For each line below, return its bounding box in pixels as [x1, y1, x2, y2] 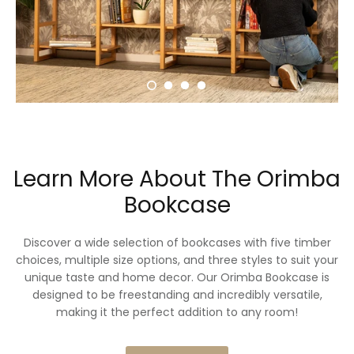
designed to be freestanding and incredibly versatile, [32, 287, 322, 303]
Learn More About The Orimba [13, 164, 341, 195]
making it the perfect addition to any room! [56, 304, 298, 321]
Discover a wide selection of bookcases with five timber [23, 235, 331, 251]
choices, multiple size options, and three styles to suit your [16, 252, 338, 269]
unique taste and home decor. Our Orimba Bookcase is [24, 269, 330, 286]
